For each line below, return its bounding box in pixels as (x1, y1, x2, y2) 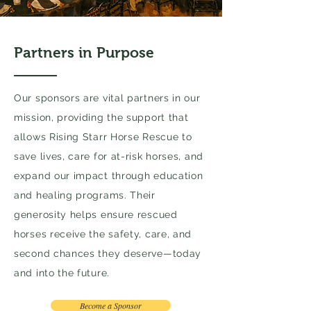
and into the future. (14, 267, 110, 278)
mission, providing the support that (14, 112, 189, 123)
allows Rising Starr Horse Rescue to (14, 131, 192, 142)
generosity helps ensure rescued (14, 209, 178, 220)
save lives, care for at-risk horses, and (14, 151, 203, 162)
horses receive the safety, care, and (14, 228, 192, 239)
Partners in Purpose (14, 44, 154, 60)
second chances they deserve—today (14, 248, 202, 259)
